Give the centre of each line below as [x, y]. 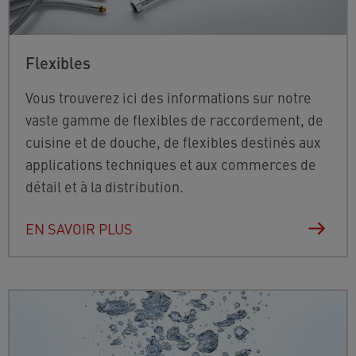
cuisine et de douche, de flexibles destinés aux [173, 142]
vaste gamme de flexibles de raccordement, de [174, 120]
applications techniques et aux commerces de [171, 164]
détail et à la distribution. [104, 187]
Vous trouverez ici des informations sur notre [168, 98]
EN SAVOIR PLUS [79, 229]
